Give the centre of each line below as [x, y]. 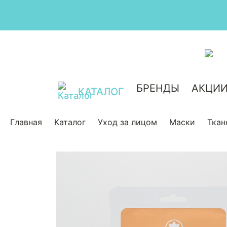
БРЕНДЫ [158, 88]
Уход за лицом [127, 122]
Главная [26, 122]
